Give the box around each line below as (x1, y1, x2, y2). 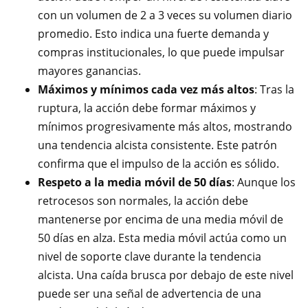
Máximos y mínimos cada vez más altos (38, 82, 254, 97)
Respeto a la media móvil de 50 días (38, 175, 232, 190)
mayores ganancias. (38, 63, 141, 78)
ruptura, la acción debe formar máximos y (38, 100, 256, 115)
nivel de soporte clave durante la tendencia (38, 249, 261, 264)
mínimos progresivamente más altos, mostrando (38, 119, 292, 134)
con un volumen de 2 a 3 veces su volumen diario (38, 8, 292, 23)
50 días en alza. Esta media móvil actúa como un (38, 230, 287, 245)
